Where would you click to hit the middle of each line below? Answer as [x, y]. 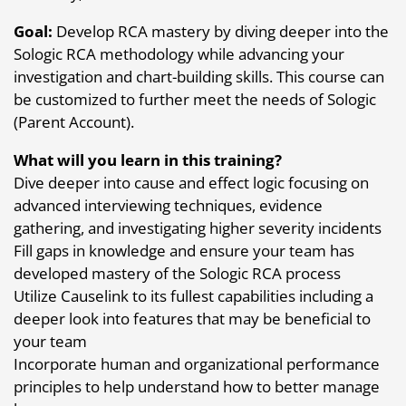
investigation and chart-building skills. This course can [199, 76]
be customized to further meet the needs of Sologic [195, 99]
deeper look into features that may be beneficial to [192, 318]
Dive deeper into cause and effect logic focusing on [191, 182]
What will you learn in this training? [148, 159]
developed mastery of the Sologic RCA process [177, 273]
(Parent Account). [74, 121]
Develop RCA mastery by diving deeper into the [221, 31]
